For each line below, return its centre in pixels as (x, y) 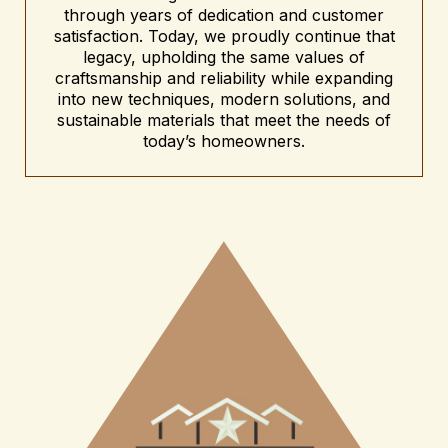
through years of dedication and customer (224, 14)
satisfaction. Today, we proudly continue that (224, 35)
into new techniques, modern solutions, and (224, 98)
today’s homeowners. (224, 140)
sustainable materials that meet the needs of (224, 119)
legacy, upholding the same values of (224, 56)
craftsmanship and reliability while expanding (224, 77)
